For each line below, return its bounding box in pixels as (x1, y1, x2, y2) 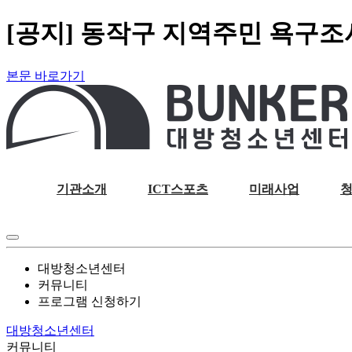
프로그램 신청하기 (38, 294, 141, 308)
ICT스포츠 (148, 181, 208, 196)
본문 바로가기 (6, 68, 85, 82)
